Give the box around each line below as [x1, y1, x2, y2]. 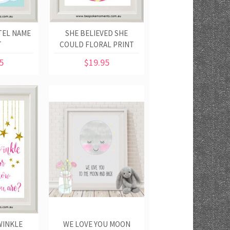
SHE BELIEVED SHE [65, 28, 128, 38]
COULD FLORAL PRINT [59, 40, 134, 49]
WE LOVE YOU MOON [63, 219, 130, 229]
